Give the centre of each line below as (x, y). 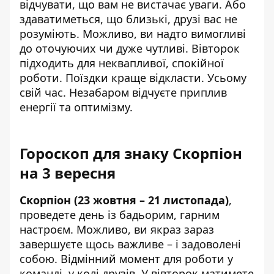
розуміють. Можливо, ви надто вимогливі (133, 33)
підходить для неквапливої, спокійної (122, 63)
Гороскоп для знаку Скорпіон (131, 153)
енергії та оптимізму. (76, 107)
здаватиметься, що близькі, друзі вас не (128, 19)
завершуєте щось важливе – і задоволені (130, 244)
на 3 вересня (68, 172)
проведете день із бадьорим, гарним (120, 214)
